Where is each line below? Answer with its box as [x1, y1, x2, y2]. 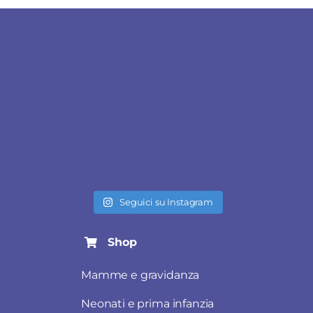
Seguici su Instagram [119, 196, 213, 208]
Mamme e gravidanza [81, 268, 200, 282]
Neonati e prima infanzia [81, 297, 214, 311]
